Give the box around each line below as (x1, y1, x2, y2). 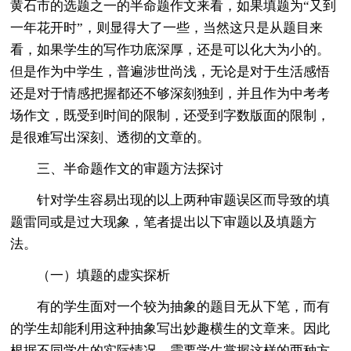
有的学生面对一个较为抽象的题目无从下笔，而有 (37, 299, 331, 314)
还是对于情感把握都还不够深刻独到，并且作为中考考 (10, 85, 331, 101)
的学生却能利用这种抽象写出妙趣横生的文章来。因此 (10, 320, 331, 336)
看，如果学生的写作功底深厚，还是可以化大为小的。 (10, 42, 331, 57)
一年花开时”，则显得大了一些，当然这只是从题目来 (10, 20, 324, 35)
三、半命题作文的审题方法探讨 (37, 161, 224, 176)
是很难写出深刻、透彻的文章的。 (10, 129, 211, 145)
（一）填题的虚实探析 (37, 267, 171, 283)
